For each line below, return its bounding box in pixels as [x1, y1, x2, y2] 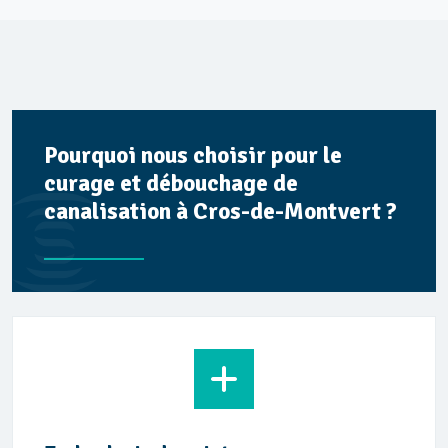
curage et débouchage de [44, 169, 298, 198]
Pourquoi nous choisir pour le [44, 141, 342, 170]
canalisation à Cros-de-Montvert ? [44, 197, 397, 226]
